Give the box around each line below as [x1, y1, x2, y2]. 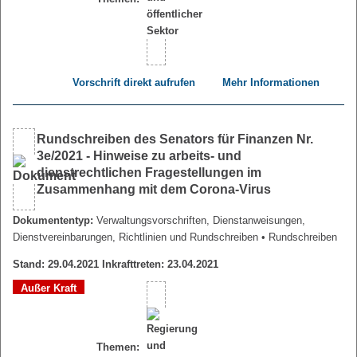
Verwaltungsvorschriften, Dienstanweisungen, [96, 214, 305, 227]
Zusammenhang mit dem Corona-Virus [37, 182, 271, 197]
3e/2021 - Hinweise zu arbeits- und [37, 149, 241, 163]
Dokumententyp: [13, 214, 93, 227]
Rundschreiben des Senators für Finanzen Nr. [37, 132, 313, 147]
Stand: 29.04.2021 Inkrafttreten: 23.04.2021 [13, 258, 218, 271]
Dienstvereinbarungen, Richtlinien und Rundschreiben [13, 231, 258, 244]
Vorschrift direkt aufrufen [72, 76, 195, 89]
